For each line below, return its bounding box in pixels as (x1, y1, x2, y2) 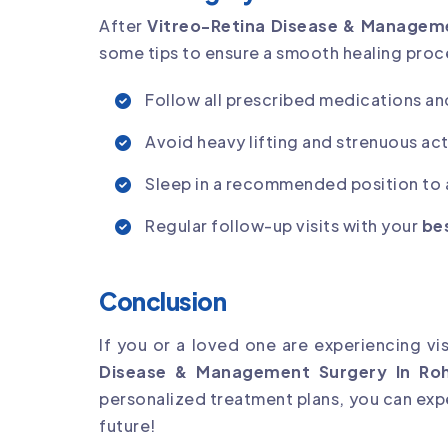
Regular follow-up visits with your (145, 214, 422, 236)
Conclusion (99, 285, 227, 316)
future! (99, 414, 156, 436)
